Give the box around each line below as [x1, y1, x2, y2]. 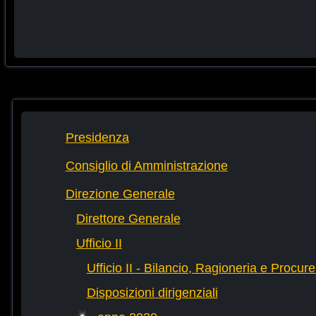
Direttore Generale [75, 212, 181, 226]
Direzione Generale [65, 187, 175, 202]
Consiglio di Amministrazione [65, 159, 228, 174]
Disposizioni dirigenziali [86, 286, 218, 300]
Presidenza [65, 130, 129, 145]
